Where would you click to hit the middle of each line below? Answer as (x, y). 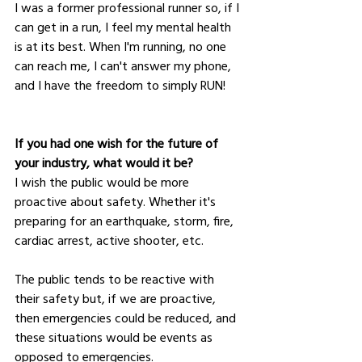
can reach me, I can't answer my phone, (124, 65)
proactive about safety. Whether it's (117, 201)
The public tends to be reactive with (116, 278)
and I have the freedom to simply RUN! (122, 84)
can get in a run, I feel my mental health (124, 26)
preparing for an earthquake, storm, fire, (126, 220)
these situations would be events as (115, 337)
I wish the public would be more (103, 181)
